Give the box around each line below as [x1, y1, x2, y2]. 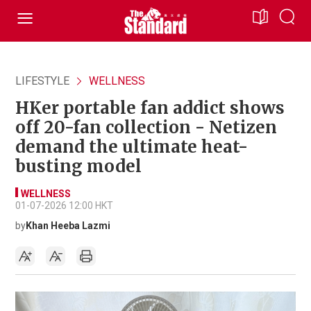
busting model [15, 155, 142, 177]
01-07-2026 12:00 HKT [15, 200, 113, 211]
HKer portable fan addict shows [15, 97, 285, 119]
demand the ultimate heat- [15, 136, 248, 158]
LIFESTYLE [15, 74, 69, 87]
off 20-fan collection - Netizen [15, 117, 277, 138]
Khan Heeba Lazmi [26, 220, 110, 231]
